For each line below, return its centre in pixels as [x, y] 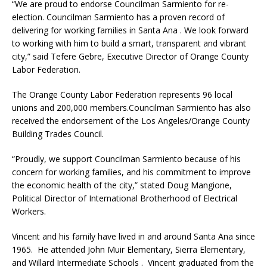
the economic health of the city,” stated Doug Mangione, [122, 185]
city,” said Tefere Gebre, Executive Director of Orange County [130, 56]
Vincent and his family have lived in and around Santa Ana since [133, 236]
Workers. [29, 211]
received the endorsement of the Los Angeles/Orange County [131, 120]
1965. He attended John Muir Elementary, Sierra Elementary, [129, 249]
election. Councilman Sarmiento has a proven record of [118, 17]
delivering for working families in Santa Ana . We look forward [130, 30]
